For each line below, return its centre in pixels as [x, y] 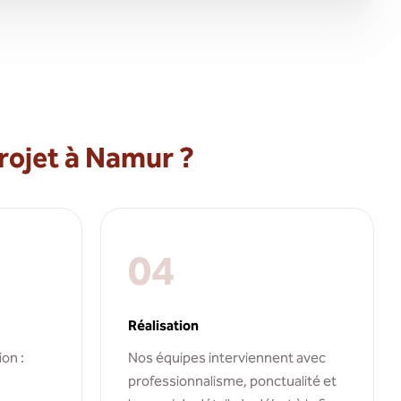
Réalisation [163, 325]
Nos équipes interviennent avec [227, 358]
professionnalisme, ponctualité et [232, 381]
